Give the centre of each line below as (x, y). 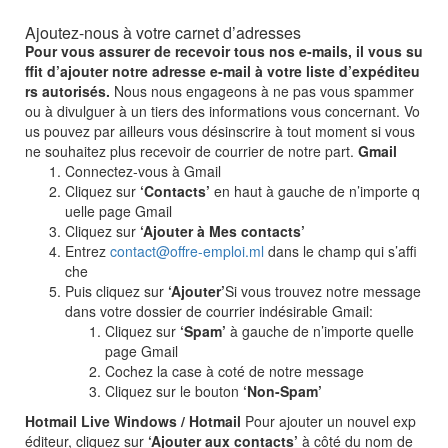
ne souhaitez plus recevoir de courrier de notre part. (191, 151)
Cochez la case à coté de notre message (234, 371)
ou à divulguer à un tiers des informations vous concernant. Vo (222, 111)
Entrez (87, 251)
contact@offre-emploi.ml (187, 251)
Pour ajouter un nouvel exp (328, 421)
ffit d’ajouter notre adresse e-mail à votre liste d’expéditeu (222, 71)
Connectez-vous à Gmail (143, 171)
